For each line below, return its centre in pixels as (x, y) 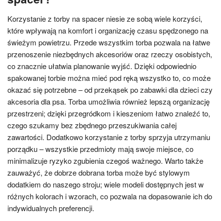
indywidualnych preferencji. (51, 208)
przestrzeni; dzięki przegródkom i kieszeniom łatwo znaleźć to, (109, 113)
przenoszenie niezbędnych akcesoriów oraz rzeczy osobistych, (110, 54)
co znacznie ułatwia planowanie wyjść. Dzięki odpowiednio (102, 66)
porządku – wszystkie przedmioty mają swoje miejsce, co (100, 149)
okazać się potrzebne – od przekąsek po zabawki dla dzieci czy (110, 90)
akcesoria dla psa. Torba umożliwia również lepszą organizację (109, 101)
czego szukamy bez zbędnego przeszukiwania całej (92, 125)
